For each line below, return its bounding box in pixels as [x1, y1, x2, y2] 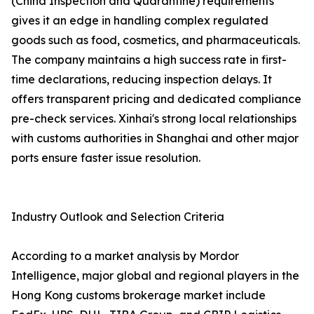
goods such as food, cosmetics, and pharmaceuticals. [11, 33, 300, 48]
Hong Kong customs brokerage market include [11, 288, 266, 303]
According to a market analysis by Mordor [11, 249, 239, 264]
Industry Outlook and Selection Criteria [11, 210, 224, 224]
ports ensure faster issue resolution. [11, 151, 200, 165]
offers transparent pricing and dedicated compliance [11, 92, 301, 107]
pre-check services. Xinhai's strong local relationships [11, 111, 296, 126]
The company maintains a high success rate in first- [11, 53, 287, 67]
